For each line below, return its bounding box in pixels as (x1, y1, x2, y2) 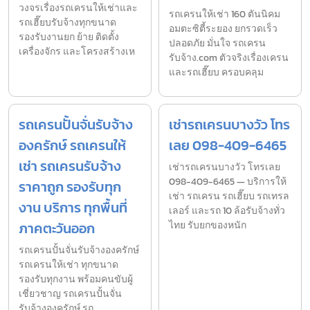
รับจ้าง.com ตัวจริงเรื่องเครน (169, 50, 289, 65)
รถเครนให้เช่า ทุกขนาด (19, 257, 118, 272)
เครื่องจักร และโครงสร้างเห (19, 44, 135, 59)
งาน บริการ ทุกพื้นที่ (19, 197, 127, 218)
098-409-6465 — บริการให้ (169, 174, 286, 189)
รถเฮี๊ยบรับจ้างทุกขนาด (19, 15, 116, 30)
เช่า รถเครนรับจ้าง (19, 155, 121, 176)
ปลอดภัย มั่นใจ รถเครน (169, 35, 266, 51)
